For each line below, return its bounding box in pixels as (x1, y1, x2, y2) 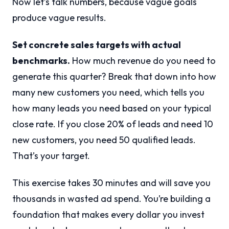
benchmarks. (12, 55, 70, 67)
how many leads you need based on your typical (12, 102, 211, 114)
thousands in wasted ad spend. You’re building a (12, 193, 211, 205)
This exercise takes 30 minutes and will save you (12, 177, 211, 189)
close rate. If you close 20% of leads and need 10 (12, 118, 213, 130)
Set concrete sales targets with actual (12, 39, 181, 51)
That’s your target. (12, 150, 90, 162)
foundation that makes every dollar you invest (12, 209, 204, 221)
